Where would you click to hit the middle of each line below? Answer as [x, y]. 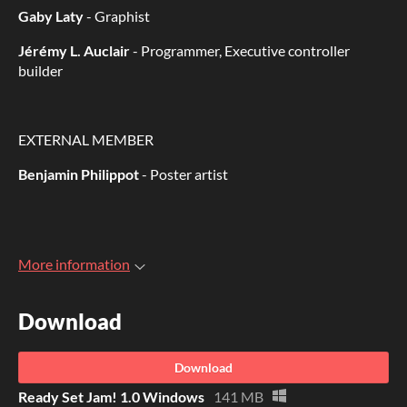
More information [74, 264]
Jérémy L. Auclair [74, 51]
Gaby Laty [51, 16]
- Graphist [117, 16]
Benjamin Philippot [79, 174]
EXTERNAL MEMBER [86, 140]
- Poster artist [184, 174]
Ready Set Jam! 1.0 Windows [111, 396]
